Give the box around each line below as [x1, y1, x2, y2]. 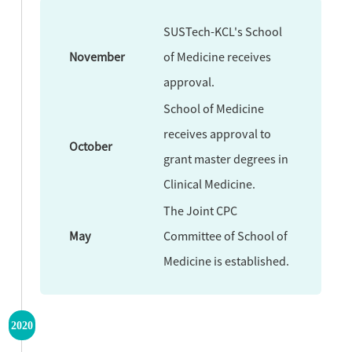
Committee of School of [163, 227, 288, 244]
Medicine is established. [163, 252, 290, 269]
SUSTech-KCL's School [163, 23, 283, 39]
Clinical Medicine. [163, 175, 256, 192]
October [69, 137, 113, 154]
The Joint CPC [163, 202, 238, 218]
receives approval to [163, 125, 272, 141]
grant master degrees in [163, 150, 289, 167]
